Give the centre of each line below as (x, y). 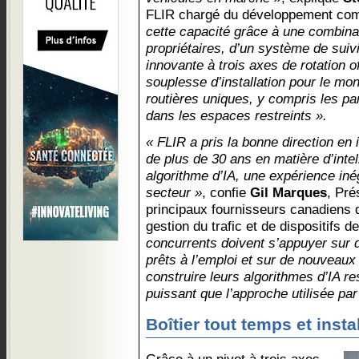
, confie (226, 192)
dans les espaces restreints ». (236, 115)
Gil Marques (288, 192)
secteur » (174, 192)
